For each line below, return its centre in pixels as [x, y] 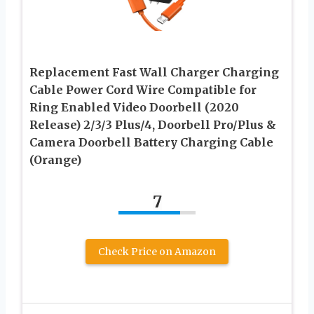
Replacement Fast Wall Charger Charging [154, 72]
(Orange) [55, 159]
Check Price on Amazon [157, 251]
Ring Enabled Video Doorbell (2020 [134, 107]
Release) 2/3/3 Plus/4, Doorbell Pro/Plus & [153, 124]
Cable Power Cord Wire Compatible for [143, 89]
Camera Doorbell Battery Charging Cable [151, 142]
